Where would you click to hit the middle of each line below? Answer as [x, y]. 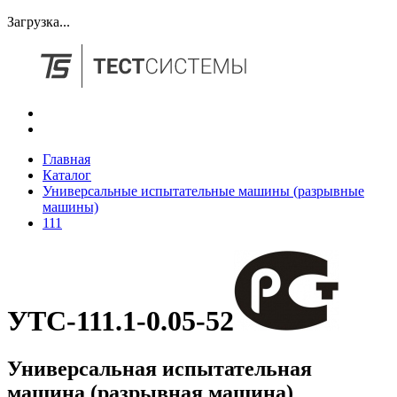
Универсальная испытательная [160, 368]
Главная [66, 159]
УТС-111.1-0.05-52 [121, 321]
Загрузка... [39, 22]
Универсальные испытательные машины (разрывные [203, 191]
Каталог [67, 175]
